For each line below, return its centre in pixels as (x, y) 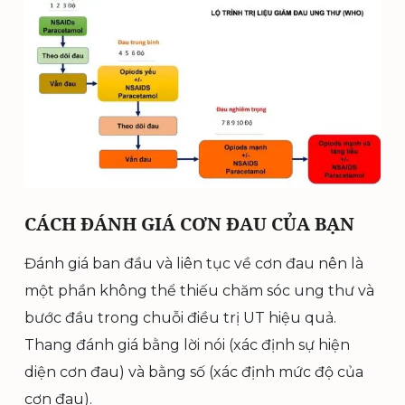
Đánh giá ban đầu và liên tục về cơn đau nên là (194, 263)
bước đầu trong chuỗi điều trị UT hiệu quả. (180, 317)
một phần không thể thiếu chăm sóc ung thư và (199, 290)
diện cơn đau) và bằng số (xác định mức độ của (194, 372)
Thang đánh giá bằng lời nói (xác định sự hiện (187, 344)
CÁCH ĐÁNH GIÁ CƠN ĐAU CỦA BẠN (189, 223)
